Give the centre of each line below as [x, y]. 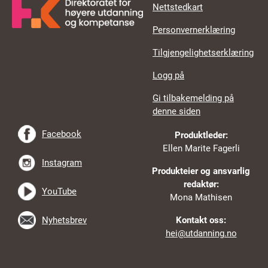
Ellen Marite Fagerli [201, 148]
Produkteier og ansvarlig [201, 171]
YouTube [59, 191]
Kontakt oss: [201, 220]
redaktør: [201, 184]
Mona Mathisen [201, 197]
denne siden [177, 111]
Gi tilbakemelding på [194, 98]
